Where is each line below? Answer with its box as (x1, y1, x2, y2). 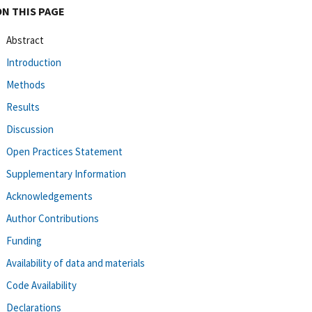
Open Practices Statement (6, 144, 123, 158)
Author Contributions (6, 211, 99, 225)
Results (6, 100, 40, 114)
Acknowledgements (6, 189, 93, 203)
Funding (6, 233, 42, 247)
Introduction (6, 55, 61, 69)
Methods (6, 77, 45, 91)
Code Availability (6, 278, 77, 292)
